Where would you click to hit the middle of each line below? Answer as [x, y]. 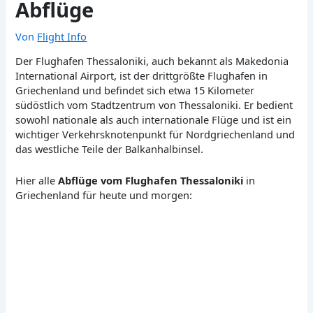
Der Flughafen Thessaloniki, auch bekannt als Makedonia [152, 61]
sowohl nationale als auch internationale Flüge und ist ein [154, 120]
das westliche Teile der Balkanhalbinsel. [110, 149]
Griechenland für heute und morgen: [104, 195]
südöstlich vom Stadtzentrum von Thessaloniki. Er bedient [154, 105]
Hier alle [37, 180]
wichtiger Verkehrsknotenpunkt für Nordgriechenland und [155, 134]
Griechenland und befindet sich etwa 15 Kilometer [135, 90]
